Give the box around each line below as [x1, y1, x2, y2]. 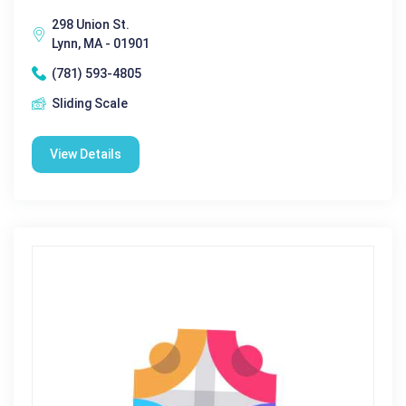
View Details [50, 146, 121, 161]
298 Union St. [52, 16, 130, 32]
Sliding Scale [52, 95, 128, 111]
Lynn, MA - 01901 [52, 35, 150, 51]
